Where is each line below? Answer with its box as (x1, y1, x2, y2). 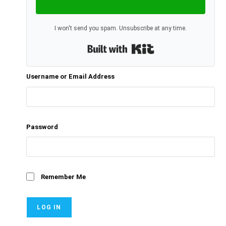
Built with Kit (154, 46, 196, 54)
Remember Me (41, 173, 86, 181)
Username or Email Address (26, 73, 115, 81)
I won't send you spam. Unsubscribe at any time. (54, 25, 187, 32)
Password (26, 123, 59, 131)
